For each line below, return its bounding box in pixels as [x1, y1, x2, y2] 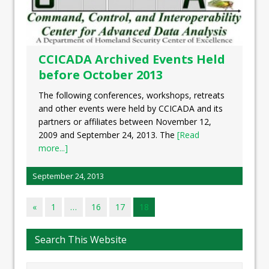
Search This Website [35, 232, 127, 246]
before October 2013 [38, 66, 163, 83]
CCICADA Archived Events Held [38, 50, 225, 67]
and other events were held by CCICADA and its [38, 102, 223, 114]
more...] [38, 142, 68, 154]
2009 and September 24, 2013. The [38, 128, 177, 141]
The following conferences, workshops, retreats [38, 89, 225, 101]
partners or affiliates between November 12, [38, 115, 211, 127]
